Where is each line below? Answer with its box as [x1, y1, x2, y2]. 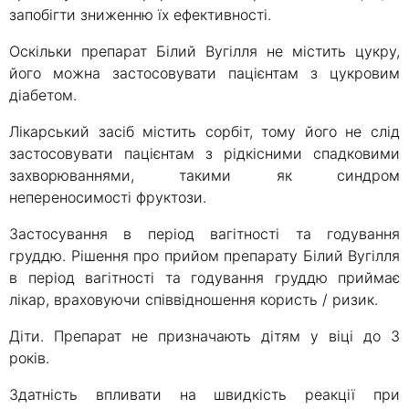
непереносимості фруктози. [9, 188, 206, 207]
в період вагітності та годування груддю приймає [9, 268, 400, 288]
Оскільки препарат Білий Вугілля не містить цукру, [9, 42, 400, 61]
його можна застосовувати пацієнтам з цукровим [9, 64, 400, 83]
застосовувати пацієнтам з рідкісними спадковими [9, 144, 400, 163]
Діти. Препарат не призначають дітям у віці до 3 [9, 327, 400, 346]
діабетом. [9, 86, 77, 105]
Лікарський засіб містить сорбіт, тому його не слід [9, 122, 400, 142]
